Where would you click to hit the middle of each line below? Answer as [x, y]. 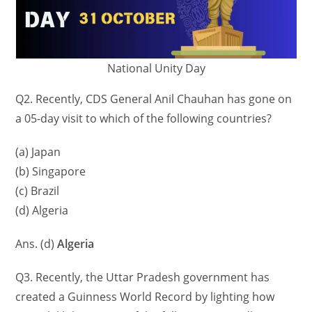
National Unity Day [156, 69]
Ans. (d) [37, 244]
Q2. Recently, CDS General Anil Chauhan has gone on [154, 99]
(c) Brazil [38, 191]
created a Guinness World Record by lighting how [145, 297]
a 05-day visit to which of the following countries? [144, 119]
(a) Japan [38, 152]
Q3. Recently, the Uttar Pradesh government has [143, 278]
